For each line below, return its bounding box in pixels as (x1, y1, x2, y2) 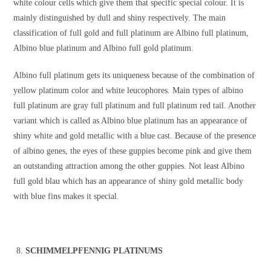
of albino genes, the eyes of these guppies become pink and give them (13, 146, 252, 156)
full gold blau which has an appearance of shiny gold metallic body (13, 177, 244, 186)
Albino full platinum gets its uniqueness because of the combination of (13, 71, 255, 80)
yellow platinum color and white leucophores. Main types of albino (13, 86, 244, 96)
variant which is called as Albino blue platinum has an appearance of (13, 116, 248, 126)
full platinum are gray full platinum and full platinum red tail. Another (13, 101, 256, 111)
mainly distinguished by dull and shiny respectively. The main (13, 13, 226, 23)
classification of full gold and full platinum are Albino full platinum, (13, 28, 249, 38)
